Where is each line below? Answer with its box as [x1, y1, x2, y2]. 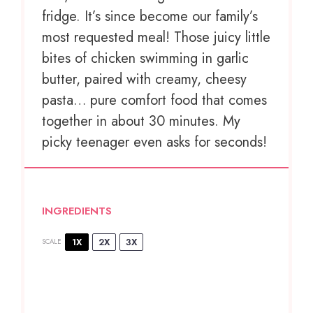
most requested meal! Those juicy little [42, 27, 270, 48]
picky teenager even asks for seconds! [42, 131, 267, 152]
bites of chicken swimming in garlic [42, 48, 249, 68]
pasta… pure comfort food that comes [42, 89, 267, 110]
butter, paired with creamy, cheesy [42, 68, 247, 89]
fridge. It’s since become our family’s [42, 6, 258, 27]
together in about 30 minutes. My [42, 110, 240, 131]
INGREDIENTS [42, 203, 112, 219]
